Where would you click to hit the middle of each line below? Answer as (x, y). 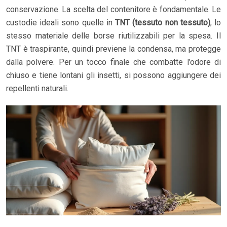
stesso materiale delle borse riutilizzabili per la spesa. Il (113, 35)
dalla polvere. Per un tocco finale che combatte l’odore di (113, 62)
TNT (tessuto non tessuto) (163, 22)
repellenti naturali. (37, 88)
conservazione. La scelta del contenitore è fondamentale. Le (113, 9)
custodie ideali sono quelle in (61, 22)
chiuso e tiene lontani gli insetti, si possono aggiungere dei (113, 75)
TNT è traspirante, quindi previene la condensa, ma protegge (113, 49)
